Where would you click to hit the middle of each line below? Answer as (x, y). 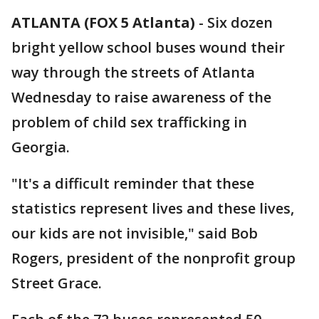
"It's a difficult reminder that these (133, 183)
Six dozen (240, 22)
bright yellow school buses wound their (148, 47)
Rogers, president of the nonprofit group (153, 258)
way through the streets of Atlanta (133, 72)
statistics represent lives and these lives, (153, 208)
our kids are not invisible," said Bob (135, 233)
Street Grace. (57, 283)
